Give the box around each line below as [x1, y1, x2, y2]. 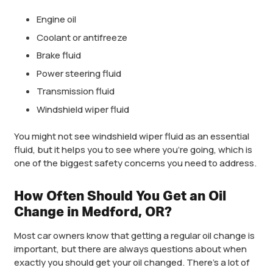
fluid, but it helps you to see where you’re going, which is [13, 143, 252, 157]
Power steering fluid [37, 66, 121, 80]
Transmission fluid [37, 85, 115, 98]
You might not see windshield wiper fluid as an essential [13, 130, 249, 143]
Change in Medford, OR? [13, 205, 172, 219]
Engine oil [37, 13, 76, 26]
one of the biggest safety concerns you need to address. [13, 157, 257, 170]
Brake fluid [37, 49, 81, 62]
